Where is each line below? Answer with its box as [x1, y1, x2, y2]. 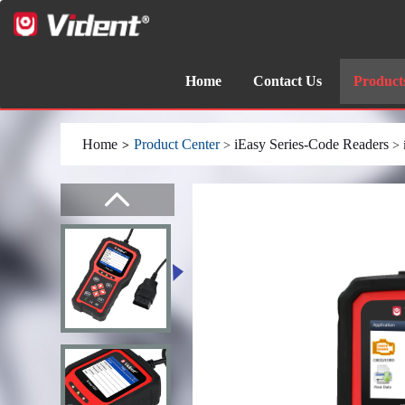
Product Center [134, 137, 221, 152]
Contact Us [253, 73, 322, 89]
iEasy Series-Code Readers [234, 137, 390, 152]
